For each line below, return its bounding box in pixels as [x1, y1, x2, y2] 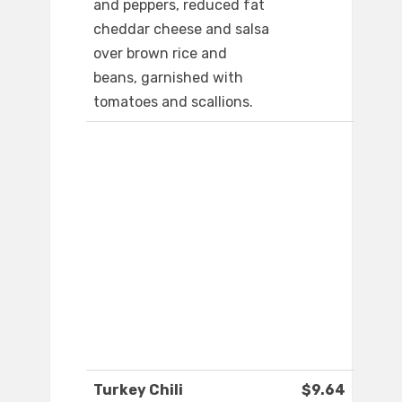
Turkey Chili [93, 381, 183, 399]
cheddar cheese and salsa [93, 21, 269, 39]
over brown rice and [93, 45, 227, 63]
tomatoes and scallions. [93, 93, 253, 111]
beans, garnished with [93, 69, 243, 87]
